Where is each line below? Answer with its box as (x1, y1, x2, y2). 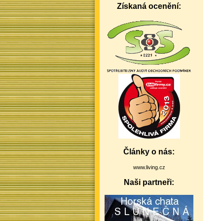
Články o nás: (123, 147, 175, 156)
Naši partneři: (124, 178, 174, 186)
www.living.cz (133, 164, 165, 170)
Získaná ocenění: (117, 2, 181, 10)
